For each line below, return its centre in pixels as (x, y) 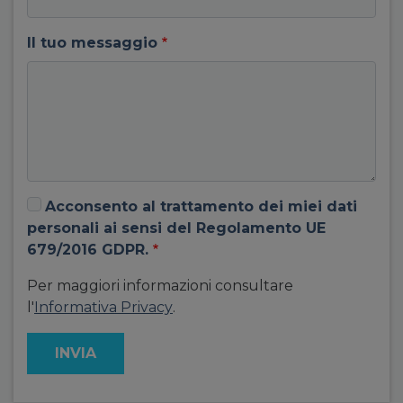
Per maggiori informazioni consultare (160, 286)
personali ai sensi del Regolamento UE (176, 228)
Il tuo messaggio (92, 43)
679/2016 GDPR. (88, 250)
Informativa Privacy (103, 307)
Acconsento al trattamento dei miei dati (201, 206)
